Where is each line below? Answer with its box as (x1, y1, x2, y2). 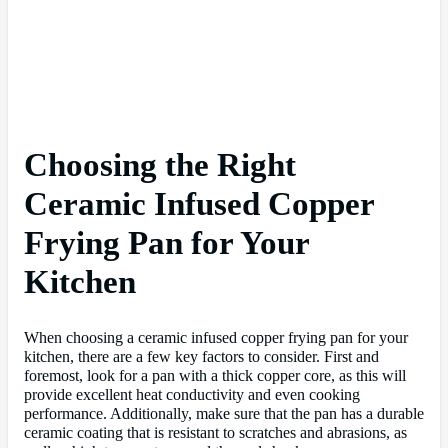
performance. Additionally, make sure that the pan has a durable (24, 405, 424, 424)
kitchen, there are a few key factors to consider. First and (24, 348, 379, 367)
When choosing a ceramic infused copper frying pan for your (24, 329, 408, 348)
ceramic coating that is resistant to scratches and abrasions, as (24, 424, 407, 443)
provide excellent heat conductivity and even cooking (24, 386, 360, 405)
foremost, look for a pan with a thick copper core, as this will (24, 367, 406, 386)
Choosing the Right (24, 147, 296, 184)
